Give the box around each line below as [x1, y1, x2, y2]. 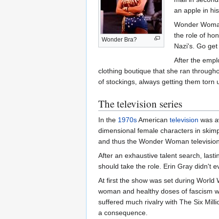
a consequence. [98, 208, 148, 217]
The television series [98, 96, 182, 110]
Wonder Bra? [102, 36, 137, 43]
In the [98, 115, 118, 124]
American [137, 115, 170, 124]
